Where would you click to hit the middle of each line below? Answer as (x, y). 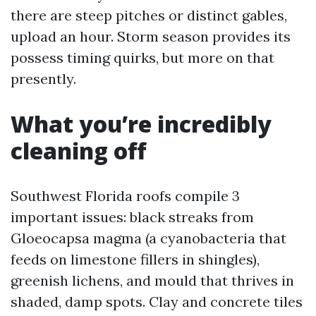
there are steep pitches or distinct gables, (149, 15)
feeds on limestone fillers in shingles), (135, 259)
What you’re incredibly (141, 124)
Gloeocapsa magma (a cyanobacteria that (148, 238)
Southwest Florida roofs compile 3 (125, 196)
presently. (43, 79)
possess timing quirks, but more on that (142, 57)
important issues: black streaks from (132, 217)
